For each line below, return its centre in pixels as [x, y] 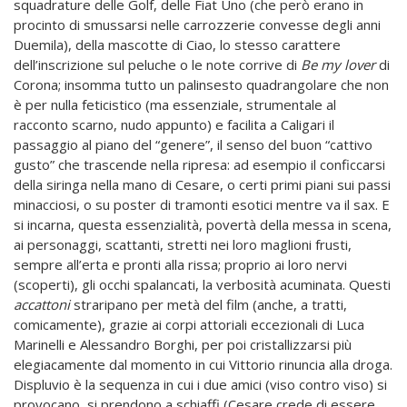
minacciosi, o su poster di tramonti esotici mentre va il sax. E [202, 204]
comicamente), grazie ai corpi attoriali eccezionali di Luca [189, 324]
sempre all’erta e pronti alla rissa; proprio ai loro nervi [180, 264]
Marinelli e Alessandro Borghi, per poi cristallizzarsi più [183, 344]
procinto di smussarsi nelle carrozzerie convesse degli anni [197, 24]
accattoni [42, 304]
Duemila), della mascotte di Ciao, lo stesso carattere [177, 44]
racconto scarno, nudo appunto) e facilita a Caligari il [174, 124]
